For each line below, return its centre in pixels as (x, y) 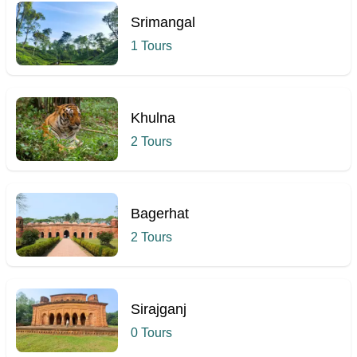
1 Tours (151, 46)
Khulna (153, 118)
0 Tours (151, 333)
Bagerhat (160, 214)
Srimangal (163, 22)
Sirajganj (159, 309)
